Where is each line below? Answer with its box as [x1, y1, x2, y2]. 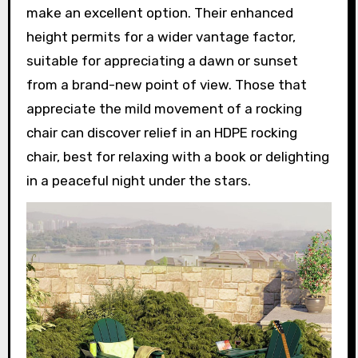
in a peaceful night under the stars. [26, 172, 251, 189]
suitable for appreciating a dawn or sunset [26, 52, 298, 69]
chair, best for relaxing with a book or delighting [26, 148, 329, 165]
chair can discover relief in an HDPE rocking [26, 124, 297, 141]
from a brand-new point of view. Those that [26, 76, 307, 93]
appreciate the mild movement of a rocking [26, 100, 302, 117]
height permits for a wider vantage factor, [26, 28, 296, 45]
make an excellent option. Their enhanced [26, 4, 293, 21]
